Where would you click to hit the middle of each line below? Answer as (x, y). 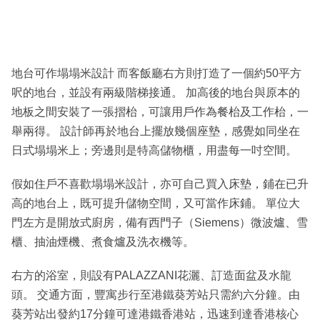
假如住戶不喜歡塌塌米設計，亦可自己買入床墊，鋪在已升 (160, 184)
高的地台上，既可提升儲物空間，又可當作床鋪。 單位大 (156, 203)
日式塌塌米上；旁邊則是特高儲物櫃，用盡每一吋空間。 (154, 150)
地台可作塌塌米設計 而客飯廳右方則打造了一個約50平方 (156, 73)
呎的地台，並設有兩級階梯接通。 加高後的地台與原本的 (156, 92)
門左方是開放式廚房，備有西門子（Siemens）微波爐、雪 (160, 222)
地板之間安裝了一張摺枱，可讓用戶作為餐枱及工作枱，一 (160, 111)
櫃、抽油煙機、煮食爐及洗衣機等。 (103, 241)
